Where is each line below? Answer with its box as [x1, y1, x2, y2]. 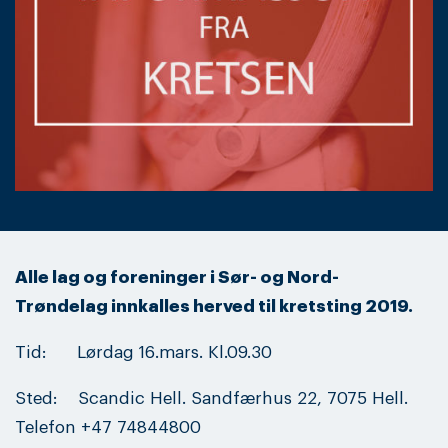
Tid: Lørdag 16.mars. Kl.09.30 [15, 343, 272, 361]
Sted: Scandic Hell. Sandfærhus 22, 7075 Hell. [15, 389, 408, 407]
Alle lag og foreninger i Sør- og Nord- [15, 268, 339, 286]
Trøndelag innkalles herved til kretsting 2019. [15, 297, 413, 315]
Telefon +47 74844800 [15, 418, 201, 436]
